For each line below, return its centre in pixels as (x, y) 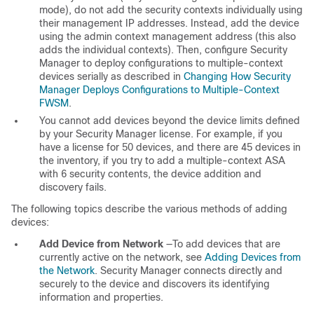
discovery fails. (73, 187)
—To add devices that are (222, 244)
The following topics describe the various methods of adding (149, 209)
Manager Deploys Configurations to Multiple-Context (159, 90)
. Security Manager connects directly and (189, 271)
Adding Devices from (253, 258)
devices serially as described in (111, 77)
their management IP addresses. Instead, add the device (169, 23)
